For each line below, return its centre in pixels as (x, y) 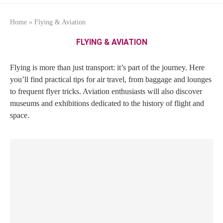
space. (20, 115)
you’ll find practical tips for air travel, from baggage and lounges (111, 79)
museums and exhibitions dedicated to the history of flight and (107, 103)
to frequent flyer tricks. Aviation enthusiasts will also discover (106, 91)
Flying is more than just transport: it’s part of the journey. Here (107, 67)
